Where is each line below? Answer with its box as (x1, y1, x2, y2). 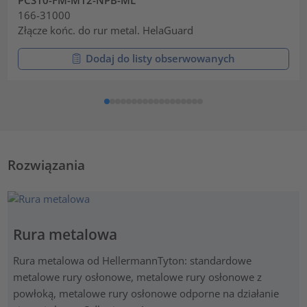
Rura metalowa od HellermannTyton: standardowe (12, 253, 251, 267)
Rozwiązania (8, 156, 86, 173)
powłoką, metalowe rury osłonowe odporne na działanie (12, 286, 279, 300)
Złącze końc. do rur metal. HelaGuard (18, 23, 194, 37)
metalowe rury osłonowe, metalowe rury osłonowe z (12, 269, 262, 284)
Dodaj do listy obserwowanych (86, 51, 235, 66)
